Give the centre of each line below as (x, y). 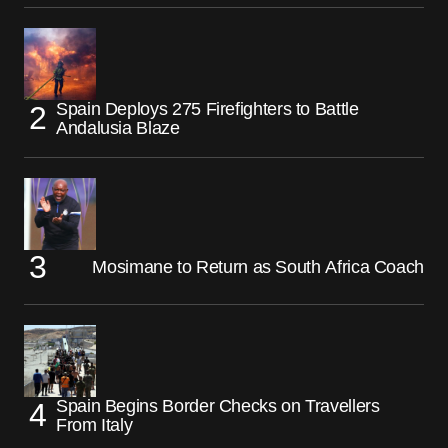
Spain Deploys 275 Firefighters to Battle (207, 108)
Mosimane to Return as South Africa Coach (258, 266)
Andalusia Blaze (118, 127)
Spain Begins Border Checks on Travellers (218, 405)
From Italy (94, 424)
